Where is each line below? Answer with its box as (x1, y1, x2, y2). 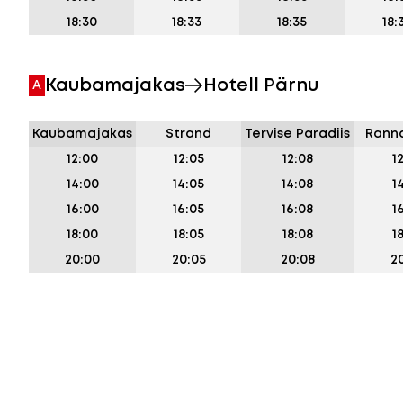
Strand (166, 129, 211, 139)
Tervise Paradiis (245, 129, 350, 139)
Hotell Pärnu (203, 77, 318, 94)
